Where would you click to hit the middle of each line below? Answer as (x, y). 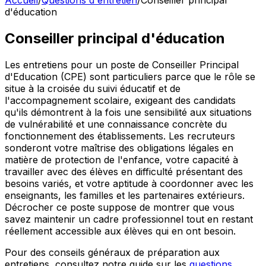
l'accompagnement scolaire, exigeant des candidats (120, 100)
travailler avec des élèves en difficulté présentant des (124, 171)
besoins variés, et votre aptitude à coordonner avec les (129, 183)
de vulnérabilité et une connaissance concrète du (116, 124)
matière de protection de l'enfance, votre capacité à (121, 159)
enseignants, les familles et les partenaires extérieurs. (125, 195)
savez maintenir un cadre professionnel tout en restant (129, 219)
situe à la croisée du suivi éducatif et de (93, 88)
